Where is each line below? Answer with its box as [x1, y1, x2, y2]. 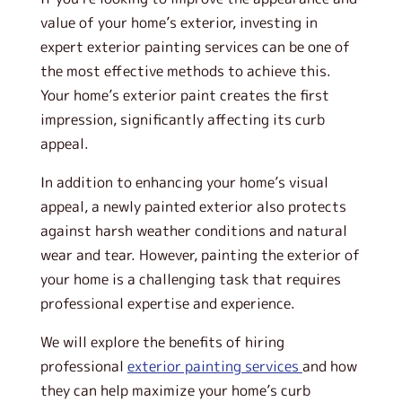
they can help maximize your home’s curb [39, 380, 310, 400]
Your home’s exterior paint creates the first [39, 85, 329, 105]
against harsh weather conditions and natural [39, 221, 347, 240]
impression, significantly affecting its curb [39, 109, 325, 129]
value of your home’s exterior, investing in [39, 13, 318, 32]
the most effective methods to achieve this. [39, 61, 331, 81]
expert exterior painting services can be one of [39, 37, 350, 57]
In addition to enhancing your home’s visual [39, 172, 328, 192]
